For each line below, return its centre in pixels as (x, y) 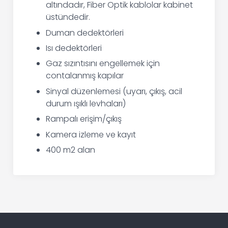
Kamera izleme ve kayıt (91, 134)
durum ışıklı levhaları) (86, 103)
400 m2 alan (71, 150)
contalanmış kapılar (85, 76)
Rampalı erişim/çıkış (84, 119)
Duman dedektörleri (85, 33)
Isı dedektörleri (74, 48)
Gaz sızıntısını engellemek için (103, 64)
